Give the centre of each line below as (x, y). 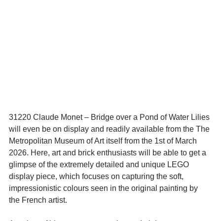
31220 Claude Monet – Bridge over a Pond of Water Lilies (110, 117)
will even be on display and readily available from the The (110, 129)
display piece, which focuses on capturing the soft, (97, 177)
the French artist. (39, 200)
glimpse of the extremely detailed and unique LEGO (100, 165)
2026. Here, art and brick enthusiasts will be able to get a (109, 153)
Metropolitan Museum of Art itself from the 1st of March (104, 141)
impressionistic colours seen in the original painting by (104, 188)
